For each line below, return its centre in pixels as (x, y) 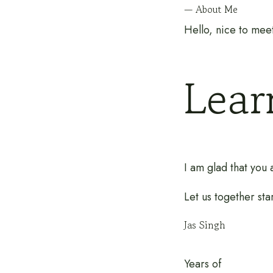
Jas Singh (205, 225)
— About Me (211, 9)
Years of (203, 264)
